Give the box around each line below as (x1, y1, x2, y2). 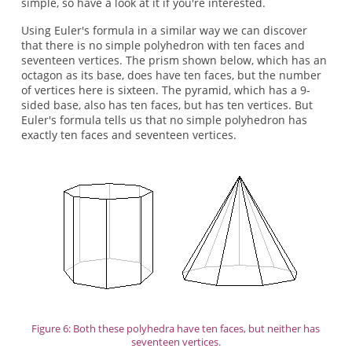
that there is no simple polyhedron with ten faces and (20, 38, 305, 53)
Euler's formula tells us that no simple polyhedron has (20, 112, 307, 128)
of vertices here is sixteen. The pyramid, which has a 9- (20, 82, 310, 98)
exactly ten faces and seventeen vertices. (20, 127, 236, 143)
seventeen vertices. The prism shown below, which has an (20, 53, 327, 68)
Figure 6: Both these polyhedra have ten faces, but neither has (31, 321, 321, 336)
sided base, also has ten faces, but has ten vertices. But (20, 97, 313, 113)
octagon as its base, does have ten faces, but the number (20, 68, 321, 83)
